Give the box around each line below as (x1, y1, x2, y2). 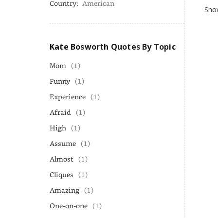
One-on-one (50, 201, 88, 210)
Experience (50, 92, 86, 101)
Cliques (50, 170, 73, 179)
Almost (50, 154, 73, 163)
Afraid (50, 108, 71, 117)
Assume (50, 139, 76, 148)
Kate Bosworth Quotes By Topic (50, 41, 176, 52)
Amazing (50, 185, 79, 195)
